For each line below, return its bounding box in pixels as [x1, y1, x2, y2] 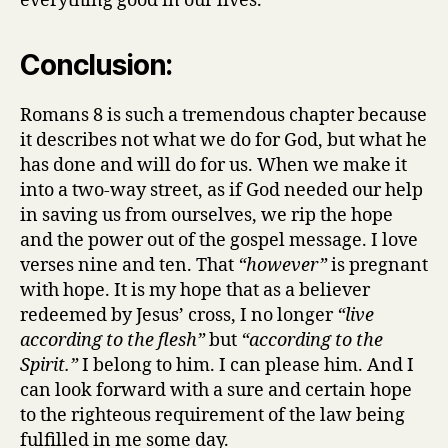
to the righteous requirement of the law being [20, 403, 405, 427]
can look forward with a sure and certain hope [20, 378, 412, 402]
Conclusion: [20, 47, 173, 82]
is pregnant [327, 253, 428, 277]
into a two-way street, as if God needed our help [20, 178, 423, 202]
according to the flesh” [20, 328, 205, 352]
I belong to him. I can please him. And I [78, 353, 414, 377]
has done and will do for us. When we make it [20, 153, 407, 177]
